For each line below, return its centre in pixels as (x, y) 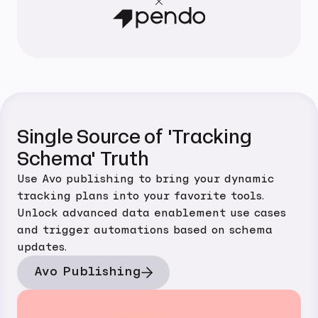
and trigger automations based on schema (145, 230)
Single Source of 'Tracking (135, 137)
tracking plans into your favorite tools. (141, 196)
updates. (42, 247)
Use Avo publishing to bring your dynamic (146, 179)
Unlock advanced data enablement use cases (152, 213)
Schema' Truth (83, 159)
